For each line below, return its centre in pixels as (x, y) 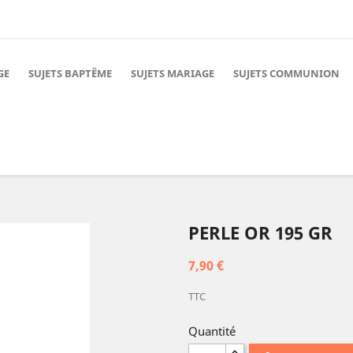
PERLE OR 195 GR (260, 232)
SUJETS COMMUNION (286, 73)
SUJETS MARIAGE (173, 73)
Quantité (212, 331)
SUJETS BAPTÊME (70, 73)
